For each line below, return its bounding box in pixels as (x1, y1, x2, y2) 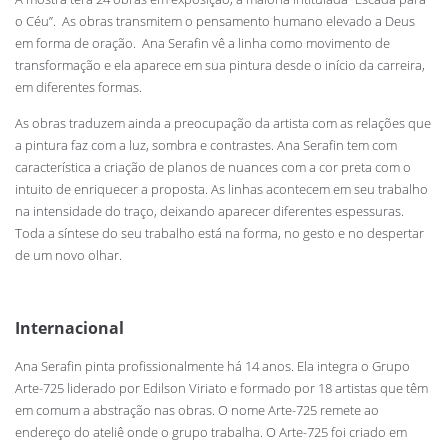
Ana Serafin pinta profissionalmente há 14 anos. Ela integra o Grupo (15, 356, 410, 375)
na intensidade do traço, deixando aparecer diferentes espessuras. (15, 201, 404, 220)
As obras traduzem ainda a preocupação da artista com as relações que (15, 113, 431, 132)
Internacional (15, 316, 124, 339)
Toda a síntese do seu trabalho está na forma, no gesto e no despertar (15, 223, 424, 242)
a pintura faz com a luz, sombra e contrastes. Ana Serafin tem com (15, 135, 397, 154)
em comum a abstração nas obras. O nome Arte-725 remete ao (15, 400, 379, 419)
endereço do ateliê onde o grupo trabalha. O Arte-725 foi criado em (15, 422, 407, 441)
